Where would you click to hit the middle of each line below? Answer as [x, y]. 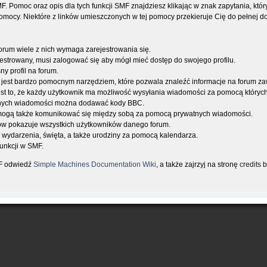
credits [251, 164]
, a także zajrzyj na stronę [198, 164]
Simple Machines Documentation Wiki [95, 164]
